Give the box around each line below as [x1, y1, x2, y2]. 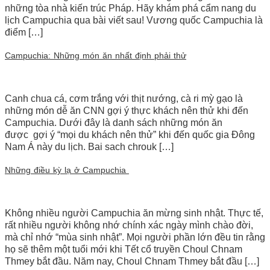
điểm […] [5, 27, 43, 37]
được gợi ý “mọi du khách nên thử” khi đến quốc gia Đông [5, 129, 255, 140]
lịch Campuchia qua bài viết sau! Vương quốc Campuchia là [5, 14, 263, 25]
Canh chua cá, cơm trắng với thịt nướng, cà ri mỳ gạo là [5, 93, 243, 104]
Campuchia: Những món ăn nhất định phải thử [5, 50, 186, 60]
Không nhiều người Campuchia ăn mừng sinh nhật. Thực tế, [5, 207, 263, 218]
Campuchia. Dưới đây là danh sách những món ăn [5, 117, 222, 128]
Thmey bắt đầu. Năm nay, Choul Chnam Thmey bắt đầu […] [5, 256, 259, 266]
